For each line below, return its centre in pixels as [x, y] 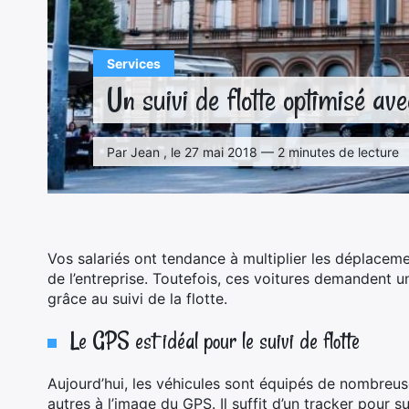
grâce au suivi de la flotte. [140, 299]
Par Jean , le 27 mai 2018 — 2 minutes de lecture [253, 152]
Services [134, 63]
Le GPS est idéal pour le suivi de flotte [215, 341]
